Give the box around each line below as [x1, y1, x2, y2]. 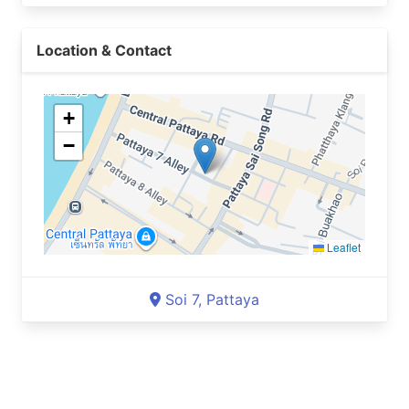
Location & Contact [37, 41, 172, 59]
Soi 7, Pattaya [165, 290, 259, 309]
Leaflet [324, 239, 361, 255]
